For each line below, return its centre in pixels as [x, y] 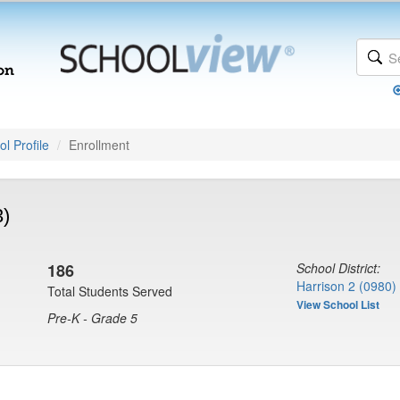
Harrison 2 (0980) [346, 286]
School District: [338, 268]
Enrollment [99, 145]
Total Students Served [110, 291]
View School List [338, 304]
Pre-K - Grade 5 [92, 318]
